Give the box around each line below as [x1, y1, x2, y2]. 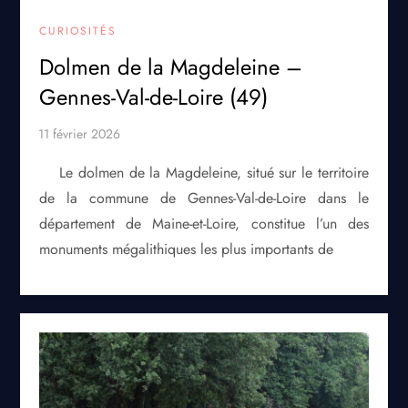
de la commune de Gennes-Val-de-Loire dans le [39, 188, 369, 209]
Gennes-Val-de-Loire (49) [39, 81, 269, 114]
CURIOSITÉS [39, 23, 117, 40]
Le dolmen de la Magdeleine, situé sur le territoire [59, 162, 369, 184]
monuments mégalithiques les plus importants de [39, 239, 334, 260]
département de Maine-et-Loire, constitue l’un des [39, 213, 369, 235]
